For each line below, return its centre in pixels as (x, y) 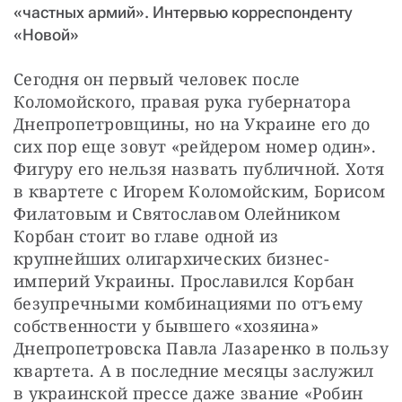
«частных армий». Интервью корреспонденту (183, 12)
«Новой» (46, 34)
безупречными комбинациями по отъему (188, 303)
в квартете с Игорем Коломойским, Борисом (199, 191)
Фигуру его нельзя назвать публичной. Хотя (199, 168)
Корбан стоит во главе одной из (146, 236)
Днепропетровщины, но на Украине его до (192, 123)
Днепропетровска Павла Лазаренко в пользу (201, 348)
